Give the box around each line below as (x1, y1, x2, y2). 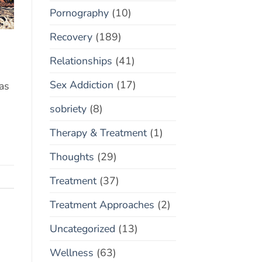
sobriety (49, 101, 87, 116)
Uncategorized (49, 221, 115, 236)
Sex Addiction (49, 77, 113, 92)
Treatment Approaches (49, 197, 154, 212)
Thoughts (49, 149, 94, 164)
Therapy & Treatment (49, 125, 147, 140)
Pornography (49, 5, 109, 20)
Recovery (49, 29, 92, 44)
